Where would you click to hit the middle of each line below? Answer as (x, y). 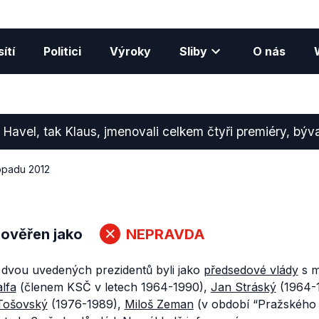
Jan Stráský (243, 287)
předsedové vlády (251, 270)
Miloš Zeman (159, 304)
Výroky (130, 51)
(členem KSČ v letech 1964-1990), (113, 287)
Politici (62, 51)
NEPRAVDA (165, 234)
